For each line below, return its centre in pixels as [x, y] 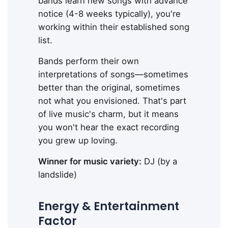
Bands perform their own [89, 61]
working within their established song [114, 27]
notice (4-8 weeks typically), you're [109, 14]
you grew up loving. [78, 141]
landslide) [58, 175]
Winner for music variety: [90, 162]
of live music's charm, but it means [108, 114]
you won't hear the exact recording [109, 127]
